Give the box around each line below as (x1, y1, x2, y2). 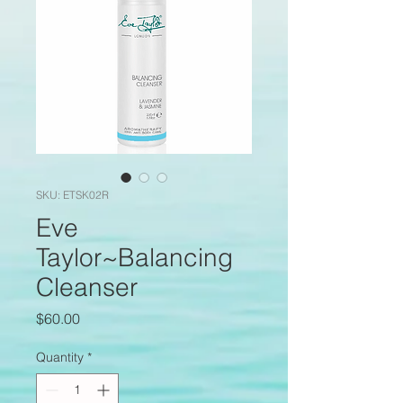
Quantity (36, 349, 84, 366)
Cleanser (36, 272, 138, 303)
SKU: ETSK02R (36, 188, 109, 202)
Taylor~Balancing (36, 242, 233, 273)
